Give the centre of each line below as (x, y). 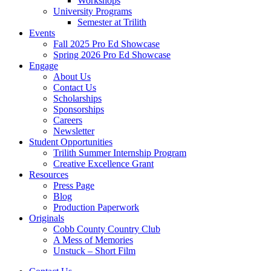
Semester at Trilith (112, 22)
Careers (68, 120)
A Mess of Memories (93, 240)
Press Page (74, 186)
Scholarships (77, 99)
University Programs (93, 11)
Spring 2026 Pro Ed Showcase (112, 55)
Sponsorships (79, 109)
